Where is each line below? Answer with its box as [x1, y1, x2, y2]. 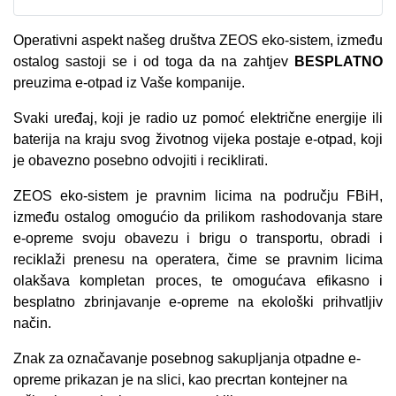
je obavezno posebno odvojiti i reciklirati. [13, 153, 268, 168]
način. [13, 316, 51, 331]
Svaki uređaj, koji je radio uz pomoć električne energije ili [13, 110, 383, 126]
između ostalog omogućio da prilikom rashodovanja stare [13, 209, 383, 225]
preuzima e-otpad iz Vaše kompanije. [13, 75, 248, 90]
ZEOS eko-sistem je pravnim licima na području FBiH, [13, 188, 383, 203]
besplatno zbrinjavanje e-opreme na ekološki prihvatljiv [13, 294, 383, 309]
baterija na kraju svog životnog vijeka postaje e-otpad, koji [13, 132, 383, 147]
